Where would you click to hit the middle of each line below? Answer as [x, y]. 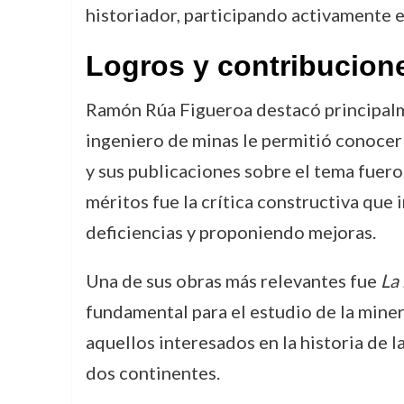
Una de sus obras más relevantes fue [233, 280]
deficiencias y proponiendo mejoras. [230, 232]
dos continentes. [152, 372]
